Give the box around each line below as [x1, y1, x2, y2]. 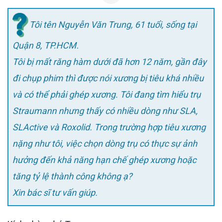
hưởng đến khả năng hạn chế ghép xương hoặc [12, 155, 196, 166]
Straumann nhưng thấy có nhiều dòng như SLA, [12, 106, 198, 116]
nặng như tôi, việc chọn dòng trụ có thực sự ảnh [12, 138, 197, 149]
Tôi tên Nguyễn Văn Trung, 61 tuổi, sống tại [29, 19, 197, 30]
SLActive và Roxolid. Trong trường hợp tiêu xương [12, 122, 206, 133]
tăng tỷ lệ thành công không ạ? [12, 171, 132, 182]
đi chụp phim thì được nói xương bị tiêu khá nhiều [12, 73, 204, 84]
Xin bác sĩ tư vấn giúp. [18, 187, 98, 198]
